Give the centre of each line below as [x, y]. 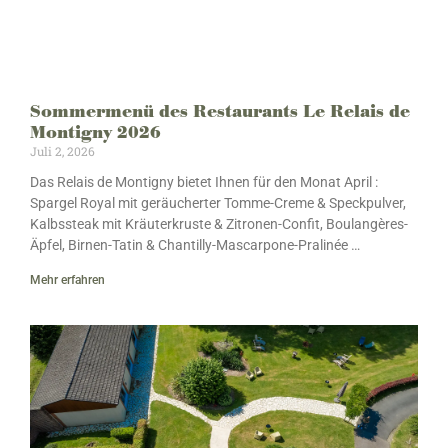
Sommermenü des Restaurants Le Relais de [220, 111]
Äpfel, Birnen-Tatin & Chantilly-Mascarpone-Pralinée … [195, 244]
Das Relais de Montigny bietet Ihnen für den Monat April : [204, 181]
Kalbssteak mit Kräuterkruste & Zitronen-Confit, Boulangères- [219, 223]
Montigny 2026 [95, 132]
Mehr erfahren [67, 279]
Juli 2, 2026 [62, 150]
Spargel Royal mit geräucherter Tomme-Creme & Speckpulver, [218, 202]
